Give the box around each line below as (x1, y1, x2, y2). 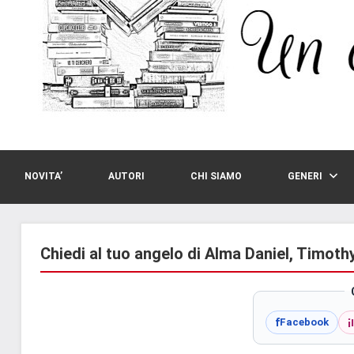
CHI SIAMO (190, 171, 242, 183)
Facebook (279, 316, 329, 329)
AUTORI (108, 171, 145, 183)
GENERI (288, 171, 322, 183)
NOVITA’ (24, 171, 62, 183)
